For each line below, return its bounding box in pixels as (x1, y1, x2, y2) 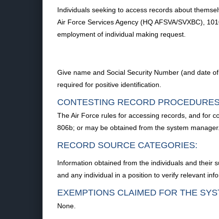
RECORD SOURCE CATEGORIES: (57, 140, 197, 150)
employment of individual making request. (57, 30, 186, 38)
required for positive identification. (57, 81, 161, 88)
